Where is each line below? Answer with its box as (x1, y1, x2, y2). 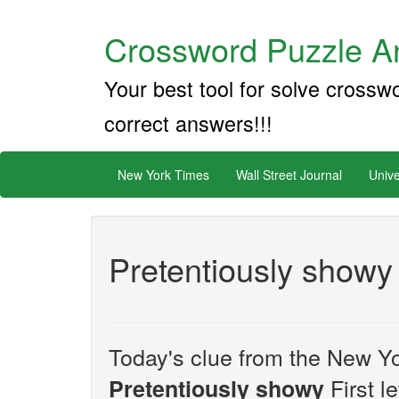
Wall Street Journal (236, 166, 342, 183)
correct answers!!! (104, 108, 273, 138)
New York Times (118, 166, 209, 183)
